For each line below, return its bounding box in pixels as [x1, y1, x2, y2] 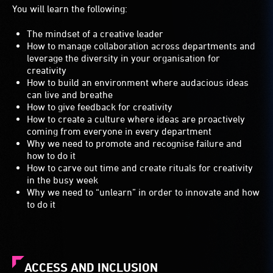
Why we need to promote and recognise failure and [27, 138, 242, 149]
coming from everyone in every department [27, 126, 211, 137]
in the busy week [27, 174, 98, 186]
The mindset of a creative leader [27, 28, 163, 40]
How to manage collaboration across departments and [27, 40, 255, 52]
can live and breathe [27, 89, 113, 101]
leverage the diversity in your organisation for [27, 52, 220, 64]
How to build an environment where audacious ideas [27, 77, 249, 88]
